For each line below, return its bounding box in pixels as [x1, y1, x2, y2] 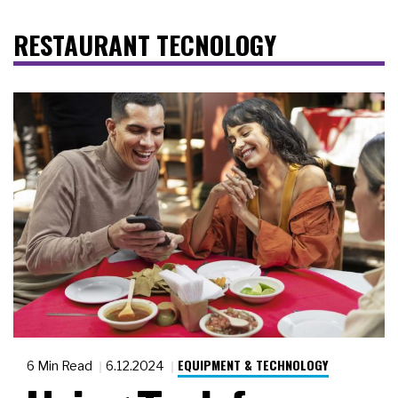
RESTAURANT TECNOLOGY [13, 26, 276, 64]
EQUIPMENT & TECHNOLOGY [178, 355, 329, 375]
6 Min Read [27, 358, 95, 374]
